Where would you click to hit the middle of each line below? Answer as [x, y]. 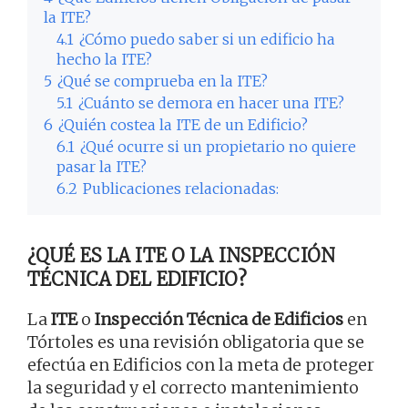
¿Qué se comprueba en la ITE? [163, 82]
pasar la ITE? [102, 167]
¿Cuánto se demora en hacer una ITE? [211, 103]
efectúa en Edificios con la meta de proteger [201, 365]
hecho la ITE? [104, 60]
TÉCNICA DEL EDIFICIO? [137, 280]
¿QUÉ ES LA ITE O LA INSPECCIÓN [181, 256]
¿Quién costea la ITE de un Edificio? [183, 125]
